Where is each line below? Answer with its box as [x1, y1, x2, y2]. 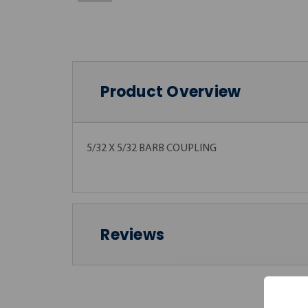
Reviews [100, 223, 164, 245]
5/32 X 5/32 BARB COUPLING [87, 143, 217, 155]
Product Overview [100, 80, 241, 102]
